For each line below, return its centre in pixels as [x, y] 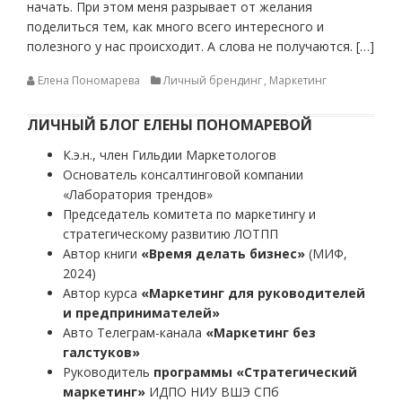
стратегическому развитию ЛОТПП [170, 234]
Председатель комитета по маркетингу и [189, 214]
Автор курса [102, 293]
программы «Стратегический [255, 372]
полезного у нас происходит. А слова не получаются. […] [201, 46]
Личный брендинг [213, 80]
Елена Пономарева [89, 80]
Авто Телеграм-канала [134, 332]
